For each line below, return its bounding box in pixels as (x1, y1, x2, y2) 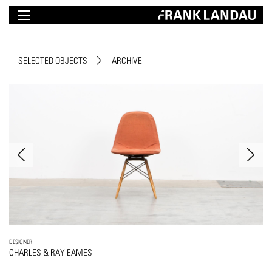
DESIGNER (9, 238, 32, 246)
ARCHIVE (112, 55, 142, 66)
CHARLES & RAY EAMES (9, 247, 92, 258)
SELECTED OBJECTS (18, 55, 87, 66)
